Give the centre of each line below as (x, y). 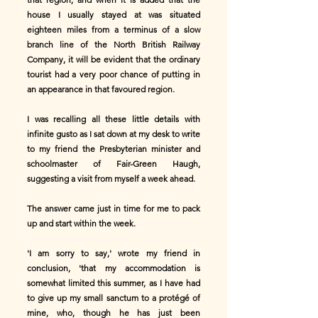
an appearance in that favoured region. (101, 89)
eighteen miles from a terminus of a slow (114, 29)
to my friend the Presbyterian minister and (114, 149)
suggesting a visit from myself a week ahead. (111, 179)
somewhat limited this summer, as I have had (114, 283)
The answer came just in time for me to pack (114, 208)
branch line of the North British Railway (114, 44)
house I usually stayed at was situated (114, 15)
